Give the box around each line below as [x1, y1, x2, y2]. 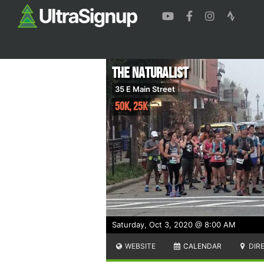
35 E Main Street [115, 84, 175, 94]
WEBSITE [123, 241, 156, 250]
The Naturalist [112, 64, 188, 82]
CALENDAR [181, 241, 222, 250]
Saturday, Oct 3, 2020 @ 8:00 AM [112, 219, 236, 229]
